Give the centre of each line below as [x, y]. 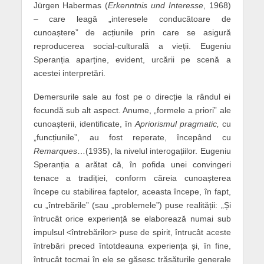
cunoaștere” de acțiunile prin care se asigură [132, 32]
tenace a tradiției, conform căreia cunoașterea [132, 178]
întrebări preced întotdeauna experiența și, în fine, [132, 246]
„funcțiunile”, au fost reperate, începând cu [132, 138]
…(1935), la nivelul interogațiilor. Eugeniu [154, 151]
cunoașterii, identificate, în [84, 124]
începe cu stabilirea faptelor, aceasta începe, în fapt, [132, 192]
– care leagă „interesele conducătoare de [132, 19]
